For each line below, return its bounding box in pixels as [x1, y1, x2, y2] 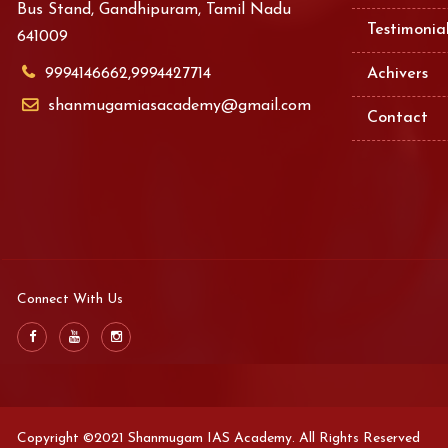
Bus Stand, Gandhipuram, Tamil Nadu [17, 2, 291, 18]
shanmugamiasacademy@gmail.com [48, 98, 311, 114]
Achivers [367, 66, 428, 83]
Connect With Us [17, 292, 123, 308]
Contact [367, 110, 428, 127]
